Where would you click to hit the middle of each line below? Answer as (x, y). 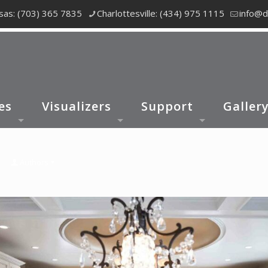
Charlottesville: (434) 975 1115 (161, 13)
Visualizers (77, 106)
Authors (34, 162)
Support (167, 106)
